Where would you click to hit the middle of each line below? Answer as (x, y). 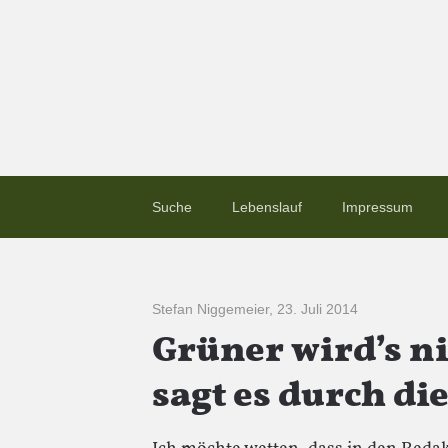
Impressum (377, 207)
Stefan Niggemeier (210, 309)
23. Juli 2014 (317, 309)
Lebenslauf (267, 207)
